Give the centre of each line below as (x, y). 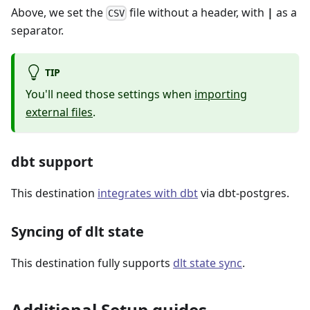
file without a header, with (197, 12)
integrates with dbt (148, 193)
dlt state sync (208, 263)
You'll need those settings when (110, 94)
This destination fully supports (92, 263)
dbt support (52, 162)
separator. (37, 31)
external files (59, 112)
